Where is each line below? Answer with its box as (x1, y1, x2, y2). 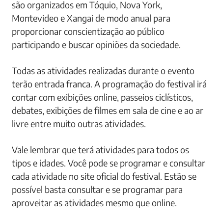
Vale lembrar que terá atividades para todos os (12, 143, 189, 155)
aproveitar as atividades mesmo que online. (12, 196, 177, 208)
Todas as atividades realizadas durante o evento (12, 64, 194, 76)
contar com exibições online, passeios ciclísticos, (12, 91, 193, 103)
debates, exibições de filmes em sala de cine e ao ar (12, 104, 203, 116)
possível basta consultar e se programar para (12, 183, 183, 195)
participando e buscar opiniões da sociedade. (12, 38, 181, 50)
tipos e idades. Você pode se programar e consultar (12, 157, 205, 168)
